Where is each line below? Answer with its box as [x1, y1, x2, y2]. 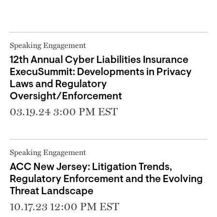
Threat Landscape [10, 186, 93, 197]
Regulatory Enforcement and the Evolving [10, 174, 203, 185]
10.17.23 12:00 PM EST [10, 200, 119, 213]
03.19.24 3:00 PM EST [10, 105, 118, 118]
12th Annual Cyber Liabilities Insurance [10, 55, 188, 65]
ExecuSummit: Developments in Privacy [10, 67, 192, 77]
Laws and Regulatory [10, 79, 107, 90]
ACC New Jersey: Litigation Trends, [10, 162, 172, 172]
